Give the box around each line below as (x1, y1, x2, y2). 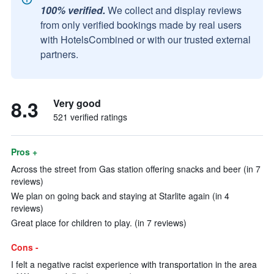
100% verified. (40, 3, 105, 17)
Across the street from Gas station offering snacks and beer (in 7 (11, 163, 261, 175)
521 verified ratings (53, 111, 127, 123)
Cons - (11, 241, 39, 253)
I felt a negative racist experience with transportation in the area (11, 258, 257, 270)
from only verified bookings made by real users (40, 18, 242, 32)
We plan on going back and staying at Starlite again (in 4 (11, 190, 229, 202)
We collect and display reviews (108, 3, 242, 17)
